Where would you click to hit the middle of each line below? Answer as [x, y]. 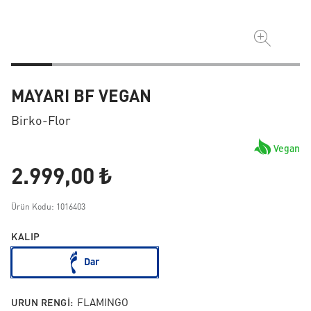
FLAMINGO [102, 304]
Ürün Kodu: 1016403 [48, 208]
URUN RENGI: [42, 303]
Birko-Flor [41, 121]
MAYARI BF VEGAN [81, 98]
